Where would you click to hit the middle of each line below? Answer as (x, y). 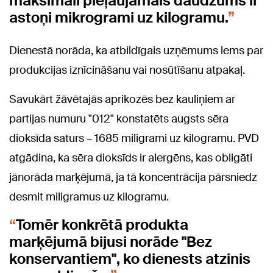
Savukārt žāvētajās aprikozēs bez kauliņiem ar (122, 99)
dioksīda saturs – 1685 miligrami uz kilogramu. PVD (134, 138)
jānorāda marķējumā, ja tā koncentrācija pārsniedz (133, 177)
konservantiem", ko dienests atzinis (130, 258)
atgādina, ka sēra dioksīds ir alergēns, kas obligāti (131, 158)
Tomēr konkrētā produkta (102, 224)
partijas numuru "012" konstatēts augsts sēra (119, 119)
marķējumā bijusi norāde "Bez (111, 241)
